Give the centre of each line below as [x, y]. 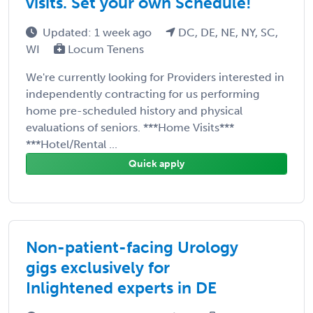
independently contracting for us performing [143, 94]
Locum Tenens [104, 49]
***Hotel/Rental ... [72, 144]
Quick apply [156, 163]
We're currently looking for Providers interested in [155, 77]
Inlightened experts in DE [121, 287]
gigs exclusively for [98, 267]
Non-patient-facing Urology [132, 247]
